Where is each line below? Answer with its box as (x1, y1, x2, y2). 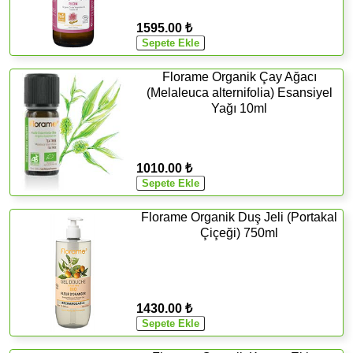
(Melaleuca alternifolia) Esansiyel (146, 85, 333, 99)
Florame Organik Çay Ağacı (162, 69, 317, 84)
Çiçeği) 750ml (200, 225, 279, 240)
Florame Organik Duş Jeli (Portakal (141, 210, 338, 224)
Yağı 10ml (211, 101, 268, 115)
